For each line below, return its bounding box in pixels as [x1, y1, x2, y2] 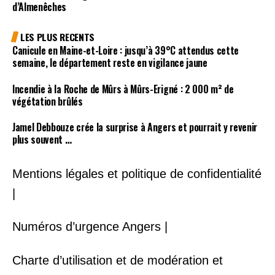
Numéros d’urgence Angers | [12, 220, 168, 234]
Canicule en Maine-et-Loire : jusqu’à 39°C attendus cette [12, 42, 239, 58]
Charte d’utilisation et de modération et [12, 253, 223, 267]
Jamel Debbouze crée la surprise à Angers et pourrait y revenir [12, 120, 258, 135]
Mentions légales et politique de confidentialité [12, 166, 261, 180]
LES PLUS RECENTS [20, 29, 95, 44]
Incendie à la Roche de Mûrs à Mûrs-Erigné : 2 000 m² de [12, 81, 234, 96]
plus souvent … [12, 132, 72, 147]
